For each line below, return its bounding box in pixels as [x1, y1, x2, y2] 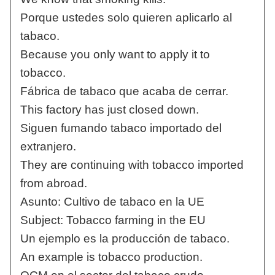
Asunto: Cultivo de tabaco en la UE [20, 195, 204, 209]
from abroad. [20, 177, 87, 190]
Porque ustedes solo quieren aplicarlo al [20, 11, 232, 25]
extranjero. [20, 140, 76, 153]
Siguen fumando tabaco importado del [20, 122, 222, 135]
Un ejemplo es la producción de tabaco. [20, 232, 230, 246]
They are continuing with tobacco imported [20, 158, 244, 172]
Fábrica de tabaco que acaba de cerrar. [20, 85, 228, 98]
